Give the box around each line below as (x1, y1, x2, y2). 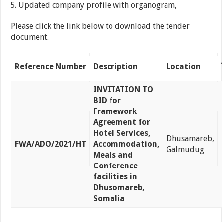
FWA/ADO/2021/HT (14, 139, 86, 149)
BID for (93, 96, 121, 106)
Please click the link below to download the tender (11, 21, 190, 31)
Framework (93, 107, 137, 116)
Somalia (93, 194, 125, 204)
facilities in (93, 172, 137, 182)
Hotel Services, (93, 128, 151, 138)
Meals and (93, 150, 133, 160)
